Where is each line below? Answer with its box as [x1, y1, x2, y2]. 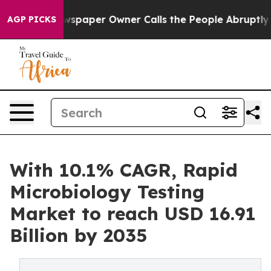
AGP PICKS [7, 14, 56, 25]
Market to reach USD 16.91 [10, 202, 256, 225]
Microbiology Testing [10, 180, 204, 203]
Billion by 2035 [10, 224, 147, 247]
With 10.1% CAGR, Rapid [10, 158, 238, 181]
